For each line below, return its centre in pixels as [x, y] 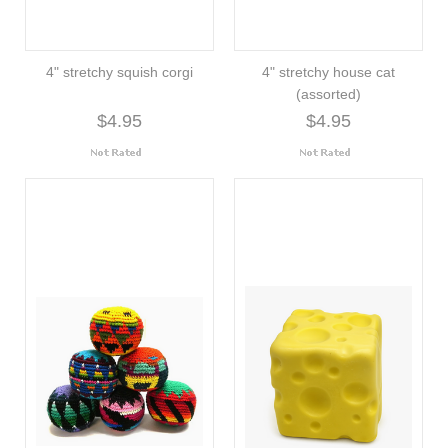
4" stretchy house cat [328, 71]
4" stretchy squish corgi [119, 71]
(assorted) [328, 93]
